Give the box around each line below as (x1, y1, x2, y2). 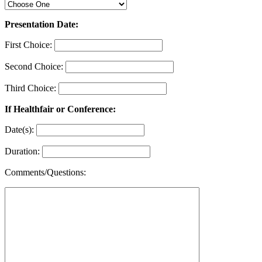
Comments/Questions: (5, 167, 86, 177)
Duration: (5, 146, 42, 156)
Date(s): (5, 124, 36, 135)
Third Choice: (5, 82, 58, 93)
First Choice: (5, 39, 54, 50)
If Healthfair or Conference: (5, 104, 116, 114)
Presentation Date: (5, 19, 78, 29)
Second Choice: (5, 61, 65, 71)
